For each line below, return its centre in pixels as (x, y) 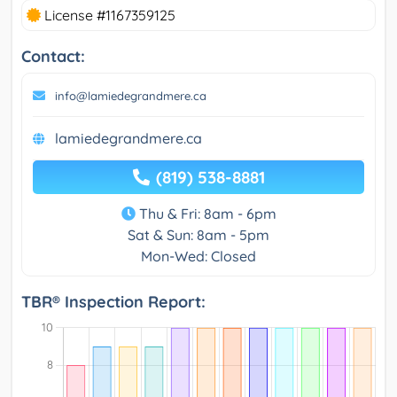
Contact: (53, 57)
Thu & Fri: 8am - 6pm (206, 214)
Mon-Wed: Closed (198, 257)
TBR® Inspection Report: (113, 302)
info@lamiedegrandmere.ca (131, 96)
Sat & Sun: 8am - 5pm (198, 235)
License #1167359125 (108, 16)
